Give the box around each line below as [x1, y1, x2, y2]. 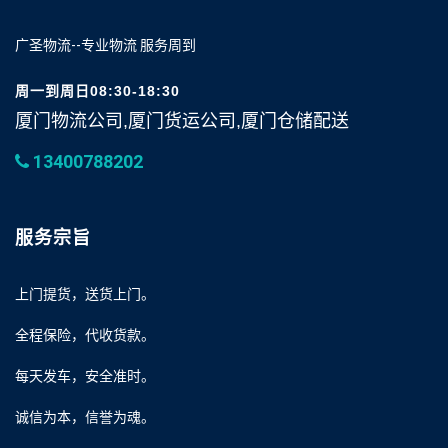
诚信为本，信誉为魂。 [15, 408, 155, 425]
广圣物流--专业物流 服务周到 [15, 36, 196, 53]
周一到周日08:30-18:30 [15, 82, 180, 99]
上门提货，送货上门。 [15, 285, 155, 302]
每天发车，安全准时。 [15, 367, 155, 384]
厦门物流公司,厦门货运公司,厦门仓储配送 [15, 110, 349, 131]
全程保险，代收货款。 [15, 326, 155, 343]
